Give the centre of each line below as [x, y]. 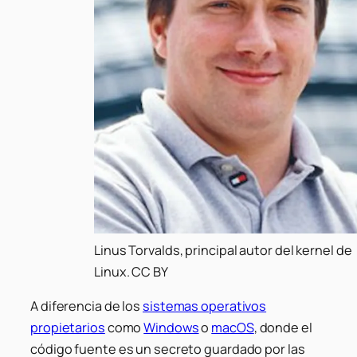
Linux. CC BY [131, 271]
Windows [171, 327]
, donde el [283, 327]
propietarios [68, 327]
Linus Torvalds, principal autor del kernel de [223, 250]
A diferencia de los [86, 306]
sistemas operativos [205, 306]
